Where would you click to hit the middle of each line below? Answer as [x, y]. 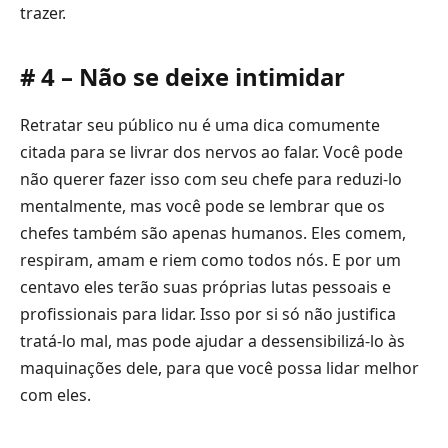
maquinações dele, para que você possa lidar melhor [219, 368]
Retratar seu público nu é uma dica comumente [200, 125]
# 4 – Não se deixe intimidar [182, 77]
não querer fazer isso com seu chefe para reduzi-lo [211, 179]
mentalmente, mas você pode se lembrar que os [202, 206]
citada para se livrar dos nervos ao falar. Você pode [211, 152]
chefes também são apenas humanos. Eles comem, [213, 233]
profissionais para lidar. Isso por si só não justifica [208, 314]
